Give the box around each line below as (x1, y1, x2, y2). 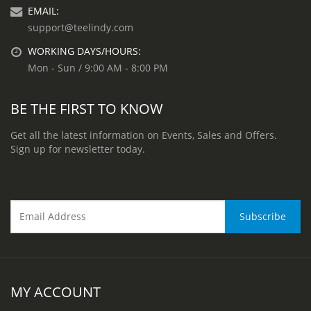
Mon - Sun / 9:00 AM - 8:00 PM (28, 60, 168, 74)
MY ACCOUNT (10, 281, 101, 301)
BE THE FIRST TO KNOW (10, 98, 163, 118)
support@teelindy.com (28, 20, 133, 34)
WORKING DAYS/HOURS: (28, 44, 141, 58)
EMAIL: (28, 3, 59, 17)
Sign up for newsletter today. (10, 142, 145, 155)
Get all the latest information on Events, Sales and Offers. (10, 128, 277, 142)
